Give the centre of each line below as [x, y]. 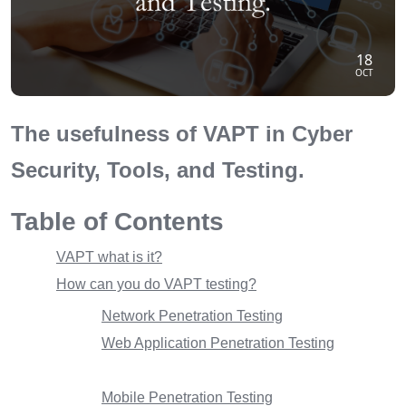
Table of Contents [117, 221]
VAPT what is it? [109, 256]
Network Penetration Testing [192, 315]
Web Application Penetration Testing [218, 343]
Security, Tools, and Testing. [158, 169]
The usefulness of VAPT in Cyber [182, 133]
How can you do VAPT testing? [156, 284]
